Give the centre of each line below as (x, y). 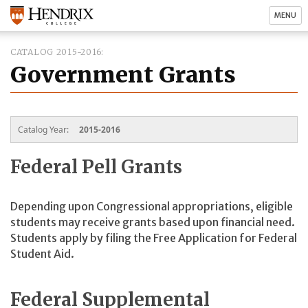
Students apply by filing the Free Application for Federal (154, 238)
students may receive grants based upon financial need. (153, 222)
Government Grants (123, 75)
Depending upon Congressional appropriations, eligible (152, 207)
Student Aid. (42, 254)
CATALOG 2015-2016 (56, 52)
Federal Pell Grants (96, 166)
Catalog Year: (44, 129)
